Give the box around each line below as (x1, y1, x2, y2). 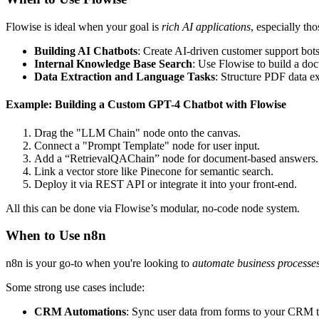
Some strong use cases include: (6, 281, 145, 294)
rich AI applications (162, 21, 251, 33)
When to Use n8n (6, 228, 106, 244)
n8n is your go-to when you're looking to (6, 257, 192, 270)
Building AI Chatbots (34, 45, 137, 58)
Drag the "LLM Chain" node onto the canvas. (34, 126, 241, 139)
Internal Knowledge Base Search (34, 58, 192, 70)
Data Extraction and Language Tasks (34, 70, 215, 83)
